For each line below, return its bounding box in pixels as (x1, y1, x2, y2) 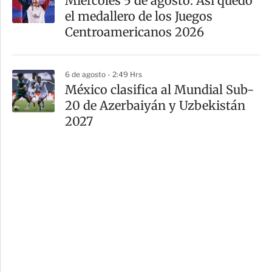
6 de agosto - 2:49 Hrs (65, 70, 142, 80)
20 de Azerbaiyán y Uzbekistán (65, 98, 245, 114)
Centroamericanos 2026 (65, 24, 204, 40)
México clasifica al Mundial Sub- (65, 82, 254, 98)
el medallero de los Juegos (65, 8, 212, 24)
